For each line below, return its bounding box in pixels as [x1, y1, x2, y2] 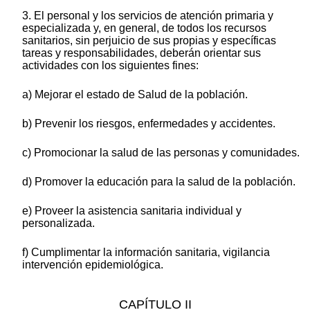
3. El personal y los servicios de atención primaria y [22, 9, 273, 21]
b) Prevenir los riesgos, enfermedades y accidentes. [22, 117, 275, 129]
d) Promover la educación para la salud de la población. [22, 175, 295, 188]
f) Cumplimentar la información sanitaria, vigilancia [22, 246, 270, 258]
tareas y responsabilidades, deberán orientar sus [22, 46, 261, 59]
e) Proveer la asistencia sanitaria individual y [22, 204, 241, 217]
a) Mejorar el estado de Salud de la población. [22, 88, 248, 100]
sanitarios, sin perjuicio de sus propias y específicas [22, 34, 276, 46]
